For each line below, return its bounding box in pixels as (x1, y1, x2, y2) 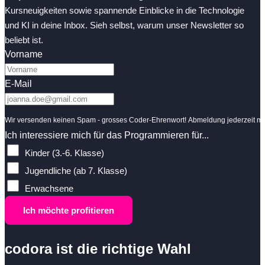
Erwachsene (25, 183, 73, 194)
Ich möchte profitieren (23, 205, 114, 216)
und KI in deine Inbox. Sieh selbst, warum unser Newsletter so (5, 20, 244, 31)
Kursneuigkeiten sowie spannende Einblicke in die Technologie (5, 5, 244, 16)
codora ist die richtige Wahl (5, 241, 191, 257)
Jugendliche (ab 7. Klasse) (25, 166, 127, 176)
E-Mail (5, 79, 32, 89)
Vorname (5, 49, 43, 60)
